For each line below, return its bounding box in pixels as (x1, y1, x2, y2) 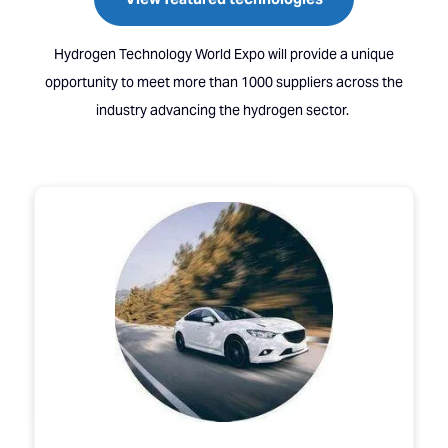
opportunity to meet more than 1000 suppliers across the (44, 72, 403, 91)
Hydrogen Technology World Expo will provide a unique (53, 44, 394, 63)
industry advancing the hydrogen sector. (95, 100, 352, 119)
